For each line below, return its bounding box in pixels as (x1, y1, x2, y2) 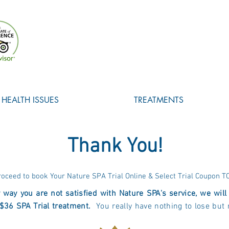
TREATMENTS (133, 95, 184, 105)
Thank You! (67, 134, 163, 159)
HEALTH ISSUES (1, 95, 59, 105)
